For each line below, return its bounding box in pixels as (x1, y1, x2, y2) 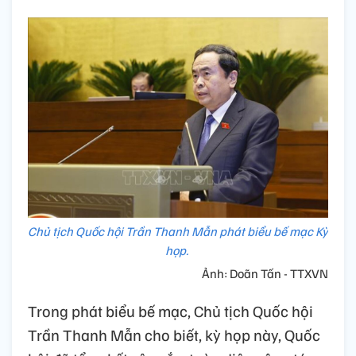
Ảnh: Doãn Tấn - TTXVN (202, 265, 328, 282)
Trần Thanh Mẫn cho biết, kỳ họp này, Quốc (28, 324, 320, 346)
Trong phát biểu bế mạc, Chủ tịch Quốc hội (28, 300, 313, 322)
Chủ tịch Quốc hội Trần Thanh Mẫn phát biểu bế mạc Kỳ (28, 223, 328, 240)
